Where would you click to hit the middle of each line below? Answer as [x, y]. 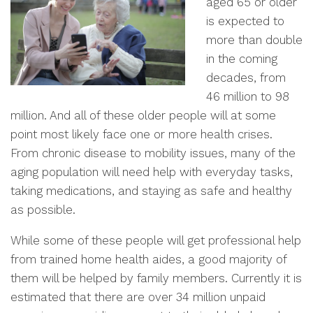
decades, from [246, 78]
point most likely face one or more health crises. [141, 134]
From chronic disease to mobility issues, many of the [153, 153]
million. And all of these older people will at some [143, 115]
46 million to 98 [248, 96]
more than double [254, 40]
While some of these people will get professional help [156, 240]
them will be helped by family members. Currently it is [156, 278]
